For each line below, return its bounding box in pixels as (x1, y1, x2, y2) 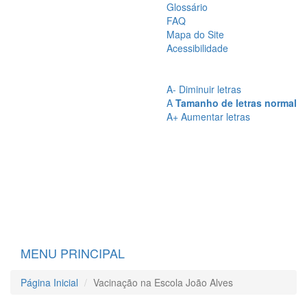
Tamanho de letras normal (175, 96, 297, 110)
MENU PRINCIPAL (21, 244, 125, 262)
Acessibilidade (167, 41, 228, 55)
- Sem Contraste (176, 58, 233, 68)
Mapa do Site (167, 27, 224, 41)
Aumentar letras (181, 110, 250, 123)
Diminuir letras (179, 82, 241, 96)
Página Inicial (21, 275, 78, 289)
